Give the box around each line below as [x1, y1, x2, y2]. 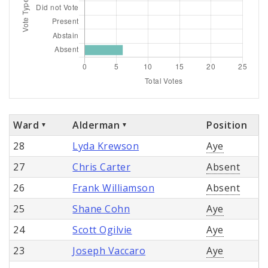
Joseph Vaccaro [72, 243, 146, 257]
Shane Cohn [72, 202, 130, 215]
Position [206, 118, 248, 132]
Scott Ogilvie [72, 223, 132, 236]
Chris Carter [72, 160, 131, 173]
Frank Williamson [72, 181, 155, 194]
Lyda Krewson [72, 139, 139, 153]
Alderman [72, 118, 120, 132]
